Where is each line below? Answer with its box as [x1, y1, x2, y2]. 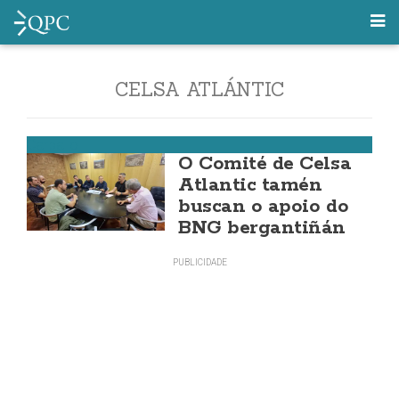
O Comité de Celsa [178, 151, 352, 176]
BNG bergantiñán [178, 216, 346, 240]
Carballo [27, 136, 78, 153]
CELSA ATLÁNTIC [115, 77, 284, 102]
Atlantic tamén [178, 173, 322, 198]
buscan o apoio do [178, 194, 349, 219]
